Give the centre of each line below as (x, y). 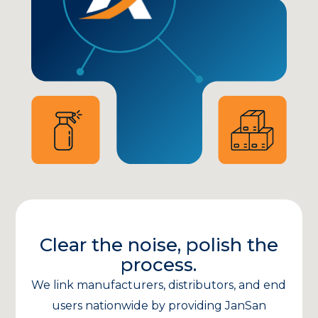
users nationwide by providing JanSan (159, 305)
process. (159, 264)
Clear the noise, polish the (159, 245)
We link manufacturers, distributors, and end (159, 285)
